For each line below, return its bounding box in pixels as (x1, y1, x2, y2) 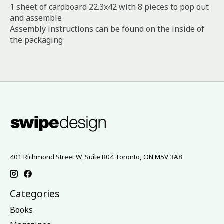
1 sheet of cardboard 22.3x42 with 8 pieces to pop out (10, 1, 209, 13)
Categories (10, 187, 60, 201)
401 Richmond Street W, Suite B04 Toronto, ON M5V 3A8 (10, 152, 182, 162)
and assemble (10, 12, 62, 24)
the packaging (10, 34, 63, 46)
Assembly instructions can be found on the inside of (10, 23, 204, 35)
